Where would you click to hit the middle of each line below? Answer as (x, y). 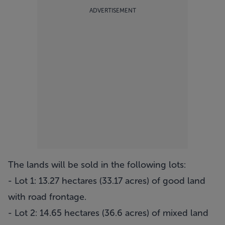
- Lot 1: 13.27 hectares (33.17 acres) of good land (107, 181)
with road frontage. (47, 197)
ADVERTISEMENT (113, 11)
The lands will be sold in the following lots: (97, 165)
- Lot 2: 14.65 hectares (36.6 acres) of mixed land (108, 213)
